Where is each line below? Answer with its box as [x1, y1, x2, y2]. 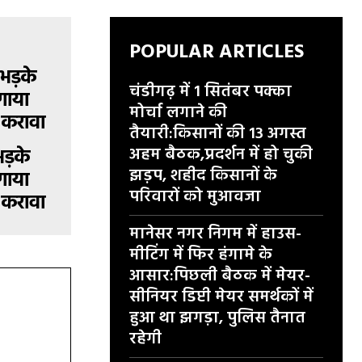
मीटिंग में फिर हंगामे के [129, 242, 272, 268]
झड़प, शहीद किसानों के [129, 163, 277, 189]
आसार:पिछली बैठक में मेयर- [129, 263, 310, 289]
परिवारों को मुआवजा [129, 184, 261, 210]
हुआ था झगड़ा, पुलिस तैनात [129, 305, 305, 331]
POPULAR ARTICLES [129, 37, 304, 68]
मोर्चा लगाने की [129, 100, 227, 126]
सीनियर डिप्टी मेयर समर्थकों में [129, 284, 314, 310]
